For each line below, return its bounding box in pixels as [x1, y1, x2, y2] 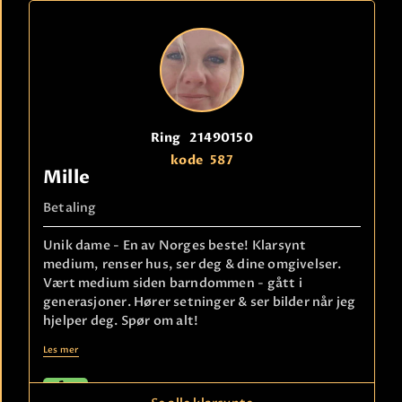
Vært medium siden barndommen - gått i [43, 274, 302, 292]
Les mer [43, 343, 80, 356]
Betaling [43, 198, 97, 216]
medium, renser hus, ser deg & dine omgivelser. [43, 255, 342, 273]
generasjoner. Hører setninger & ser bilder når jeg [43, 293, 356, 310]
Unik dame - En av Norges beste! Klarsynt [43, 236, 307, 254]
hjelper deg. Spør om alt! [43, 311, 199, 329]
